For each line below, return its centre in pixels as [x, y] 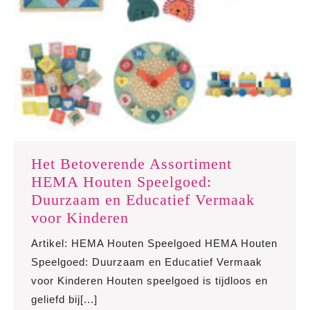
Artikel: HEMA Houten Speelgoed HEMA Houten [154, 243]
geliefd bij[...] [64, 299]
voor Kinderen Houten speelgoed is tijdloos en [149, 280]
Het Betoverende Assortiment [131, 163]
